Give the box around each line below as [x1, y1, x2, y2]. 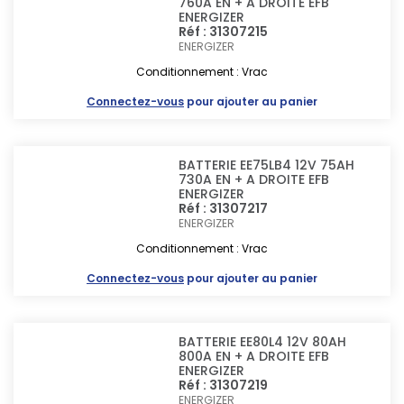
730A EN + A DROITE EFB [179, 170, 330, 188]
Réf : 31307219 [179, 376, 269, 394]
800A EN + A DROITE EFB [179, 347, 330, 365]
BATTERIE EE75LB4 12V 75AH [179, 156, 355, 174]
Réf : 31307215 [179, 23, 269, 41]
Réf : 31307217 [179, 199, 269, 217]
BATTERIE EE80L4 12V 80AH [179, 333, 347, 351]
